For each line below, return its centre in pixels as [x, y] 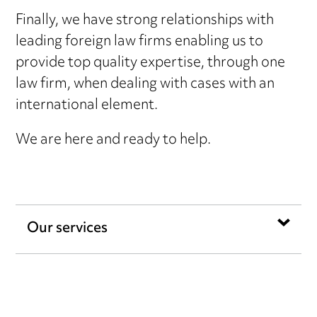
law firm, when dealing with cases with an [145, 84]
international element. [87, 105]
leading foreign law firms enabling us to [140, 42]
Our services [68, 229]
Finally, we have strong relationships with [145, 21]
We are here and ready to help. [114, 140]
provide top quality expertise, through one [151, 63]
